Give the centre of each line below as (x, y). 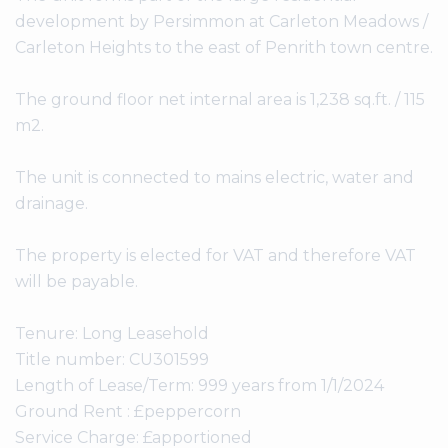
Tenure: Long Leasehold (112, 334)
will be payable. (76, 282)
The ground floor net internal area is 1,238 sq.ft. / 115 (220, 100)
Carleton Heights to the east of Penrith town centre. (224, 48)
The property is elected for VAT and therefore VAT (215, 256)
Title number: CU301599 (112, 360)
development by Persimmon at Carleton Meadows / (221, 22)
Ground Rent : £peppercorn (128, 412)
